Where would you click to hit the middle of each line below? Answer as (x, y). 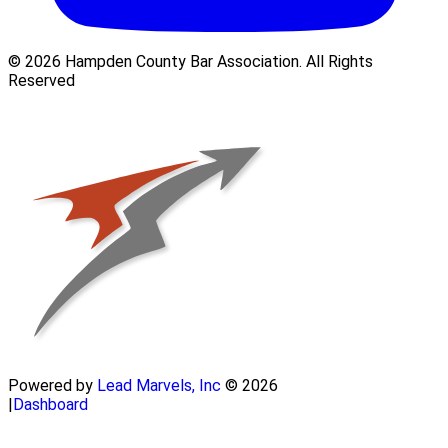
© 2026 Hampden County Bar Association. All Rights (190, 61)
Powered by (52, 386)
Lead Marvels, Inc (159, 386)
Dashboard (50, 405)
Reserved (41, 80)
